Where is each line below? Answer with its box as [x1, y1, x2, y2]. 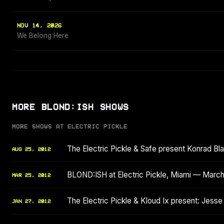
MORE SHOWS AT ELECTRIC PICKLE [12, 123, 127, 130]
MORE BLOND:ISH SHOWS [12, 102, 129, 112]
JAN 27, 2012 [12, 198, 51, 205]
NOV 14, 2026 [17, 22, 62, 29]
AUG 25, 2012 [12, 146, 51, 152]
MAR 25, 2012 [12, 172, 51, 179]
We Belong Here [17, 31, 68, 40]
